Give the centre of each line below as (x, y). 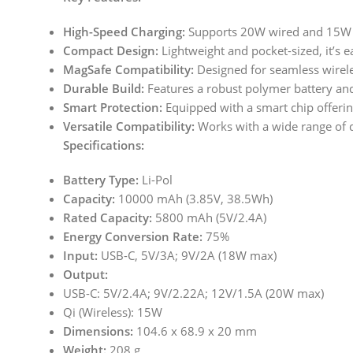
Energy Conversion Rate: (133, 237)
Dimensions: (98, 331)
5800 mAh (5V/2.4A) (209, 218)
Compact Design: (111, 51)
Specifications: (104, 145)
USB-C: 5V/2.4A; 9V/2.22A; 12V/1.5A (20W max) (193, 294)
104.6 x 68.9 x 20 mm (195, 331)
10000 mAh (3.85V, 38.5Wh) (194, 199)
